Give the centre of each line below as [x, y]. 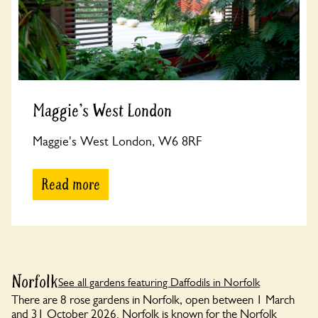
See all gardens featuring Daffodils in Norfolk [159, 282]
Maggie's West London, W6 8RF [117, 141]
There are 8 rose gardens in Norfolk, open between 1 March [153, 300]
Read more [71, 185]
